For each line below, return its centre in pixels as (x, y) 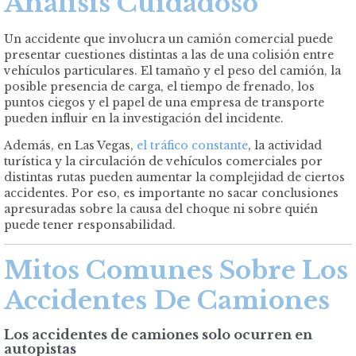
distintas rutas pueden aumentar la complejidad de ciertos (174, 178)
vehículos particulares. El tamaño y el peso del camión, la (172, 71)
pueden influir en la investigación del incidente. (144, 119)
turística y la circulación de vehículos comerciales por (163, 162)
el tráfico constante (192, 146)
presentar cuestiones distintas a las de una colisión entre (169, 55)
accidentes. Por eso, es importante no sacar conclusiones (171, 193)
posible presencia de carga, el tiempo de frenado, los (159, 87)
